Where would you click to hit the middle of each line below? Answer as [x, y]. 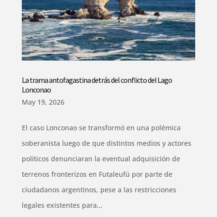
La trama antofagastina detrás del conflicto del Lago [97, 80]
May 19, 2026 [43, 102]
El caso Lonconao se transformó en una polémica [101, 127]
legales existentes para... [62, 205]
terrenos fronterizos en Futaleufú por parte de [97, 174]
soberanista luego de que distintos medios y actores [106, 143]
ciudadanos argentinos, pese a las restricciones [99, 189]
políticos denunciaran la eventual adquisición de [101, 158]
